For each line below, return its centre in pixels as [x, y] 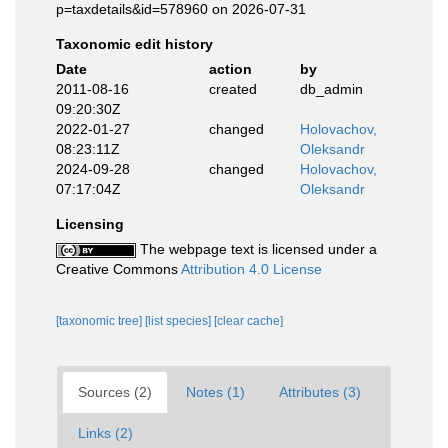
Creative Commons [118, 269]
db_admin [331, 89]
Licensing [90, 224]
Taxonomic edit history [134, 44]
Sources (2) [115, 392]
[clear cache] [248, 321]
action [230, 69]
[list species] [179, 321]
